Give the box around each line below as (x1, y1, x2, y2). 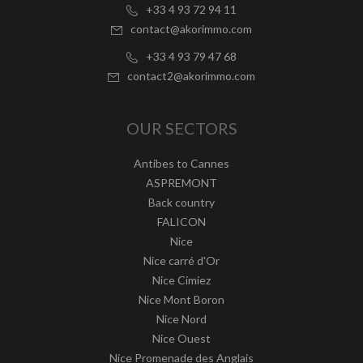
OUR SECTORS (126, 117, 237, 138)
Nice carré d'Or (143, 253, 220, 267)
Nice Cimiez (152, 272, 211, 287)
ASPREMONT (146, 175, 217, 190)
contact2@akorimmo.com (127, 68, 255, 83)
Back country (148, 194, 215, 209)
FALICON (157, 214, 206, 228)
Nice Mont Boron (139, 292, 224, 306)
